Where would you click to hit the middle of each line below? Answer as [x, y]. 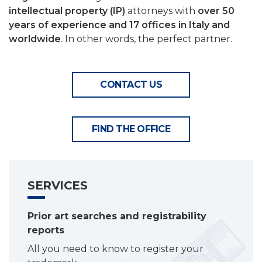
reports [46, 230]
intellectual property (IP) [67, 11]
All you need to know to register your [116, 249]
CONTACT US [131, 85]
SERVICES [57, 186]
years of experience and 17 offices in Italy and [119, 25]
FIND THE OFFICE [131, 129]
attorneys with [161, 11]
